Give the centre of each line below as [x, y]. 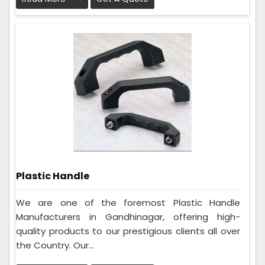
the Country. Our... [55, 245]
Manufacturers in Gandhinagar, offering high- [128, 217]
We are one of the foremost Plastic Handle [128, 203]
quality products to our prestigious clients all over [128, 231]
